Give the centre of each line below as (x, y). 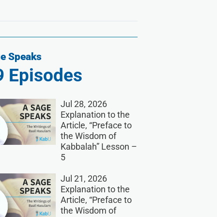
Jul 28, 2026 (84, 104)
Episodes (43, 76)
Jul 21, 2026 (84, 179)
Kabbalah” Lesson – (99, 147)
